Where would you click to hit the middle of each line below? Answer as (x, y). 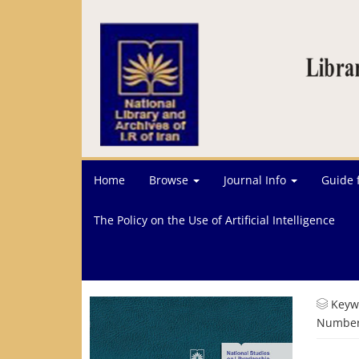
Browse (170, 180)
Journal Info (256, 180)
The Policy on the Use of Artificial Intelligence (214, 220)
